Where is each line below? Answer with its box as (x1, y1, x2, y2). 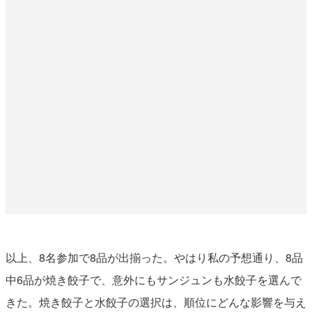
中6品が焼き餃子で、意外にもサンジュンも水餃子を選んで (5, 271, 302, 288)
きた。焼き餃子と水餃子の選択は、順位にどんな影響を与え (5, 293, 306, 310)
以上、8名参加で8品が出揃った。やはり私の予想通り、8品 (5, 249, 303, 265)
